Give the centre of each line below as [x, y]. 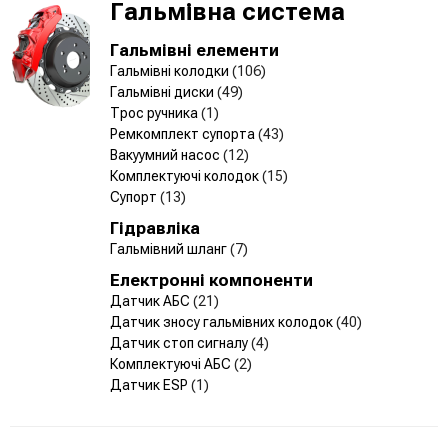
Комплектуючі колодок [186, 175]
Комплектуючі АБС [172, 363]
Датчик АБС [151, 300]
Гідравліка [155, 227]
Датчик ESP [150, 384]
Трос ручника [155, 112]
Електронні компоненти [211, 279]
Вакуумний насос [166, 154]
